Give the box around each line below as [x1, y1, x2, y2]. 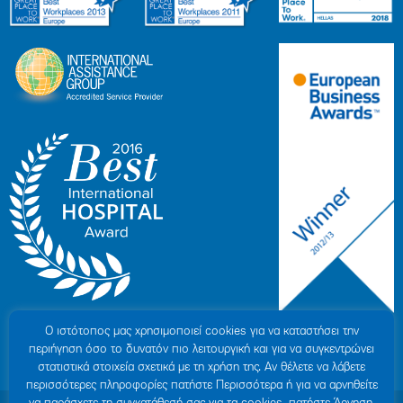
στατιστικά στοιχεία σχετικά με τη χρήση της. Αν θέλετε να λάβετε [38, 361, 365, 374]
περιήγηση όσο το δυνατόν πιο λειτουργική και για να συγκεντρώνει [29, 343, 374, 356]
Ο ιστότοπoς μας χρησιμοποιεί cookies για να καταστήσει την [44, 325, 359, 338]
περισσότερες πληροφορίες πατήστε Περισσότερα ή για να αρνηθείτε [25, 379, 378, 392]
